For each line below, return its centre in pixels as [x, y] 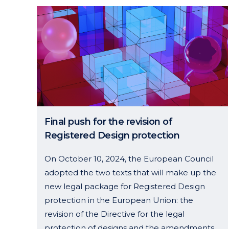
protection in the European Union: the [119, 200]
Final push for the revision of [108, 121]
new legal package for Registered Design [125, 186]
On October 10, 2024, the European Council [129, 158]
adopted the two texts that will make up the [130, 172]
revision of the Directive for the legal [114, 214]
